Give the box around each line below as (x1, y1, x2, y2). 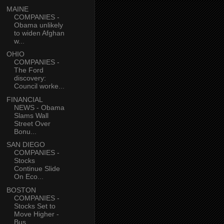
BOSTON (6, 185, 36, 194)
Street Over (13, 119, 50, 127)
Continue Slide (13, 164, 60, 173)
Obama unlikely (13, 20, 63, 29)
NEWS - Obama (13, 103, 64, 111)
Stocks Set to (13, 201, 55, 210)
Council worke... (13, 82, 64, 90)
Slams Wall (13, 111, 48, 119)
